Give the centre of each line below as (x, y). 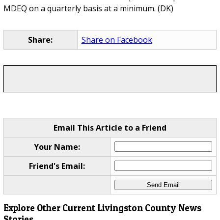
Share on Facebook (117, 40)
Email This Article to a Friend (110, 128)
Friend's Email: (57, 166)
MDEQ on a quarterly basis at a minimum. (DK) (88, 9)
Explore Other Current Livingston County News (102, 208)
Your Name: (57, 147)
